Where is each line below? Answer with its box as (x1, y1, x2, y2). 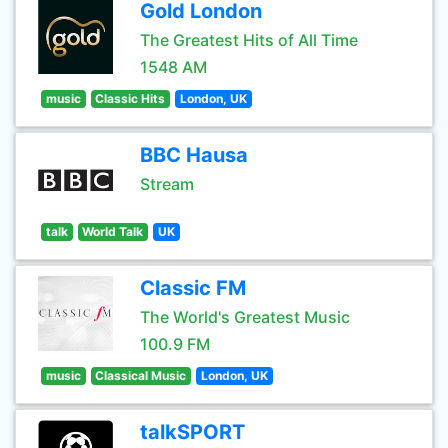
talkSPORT (140, 420, 245, 444)
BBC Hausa (140, 143, 248, 167)
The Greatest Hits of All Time (140, 30, 358, 50)
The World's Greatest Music (140, 307, 350, 327)
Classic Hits (95, 91, 166, 106)
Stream (140, 174, 194, 194)
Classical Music (95, 368, 187, 383)
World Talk (82, 224, 144, 239)
